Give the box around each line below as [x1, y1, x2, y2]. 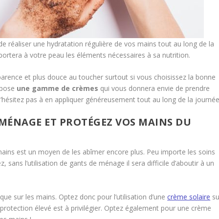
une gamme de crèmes [17, 83, 99, 93]
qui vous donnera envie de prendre [98, 83, 210, 93]
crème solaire [167, 192, 211, 201]
